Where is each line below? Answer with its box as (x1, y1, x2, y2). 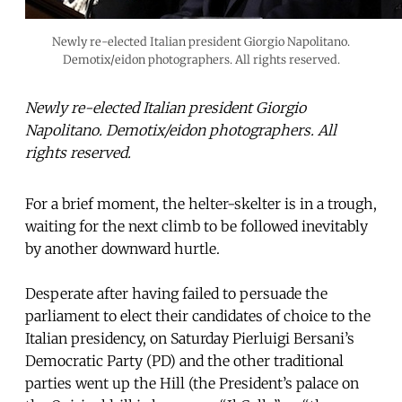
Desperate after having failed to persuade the (25, 284, 328, 302)
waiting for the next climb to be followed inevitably (25, 216, 368, 235)
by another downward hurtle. (25, 239, 220, 258)
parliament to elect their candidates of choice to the (25, 306, 371, 325)
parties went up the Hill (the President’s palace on (25, 373, 359, 392)
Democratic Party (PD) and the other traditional (25, 351, 344, 370)
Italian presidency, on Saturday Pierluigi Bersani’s (25, 328, 354, 347)
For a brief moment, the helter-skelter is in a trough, (25, 194, 377, 213)
